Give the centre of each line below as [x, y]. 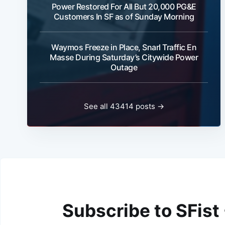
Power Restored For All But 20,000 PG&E [124, 7]
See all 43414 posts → [124, 106]
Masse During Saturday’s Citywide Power [124, 58]
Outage [124, 68]
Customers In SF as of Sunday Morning [124, 17]
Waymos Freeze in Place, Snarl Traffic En [124, 47]
